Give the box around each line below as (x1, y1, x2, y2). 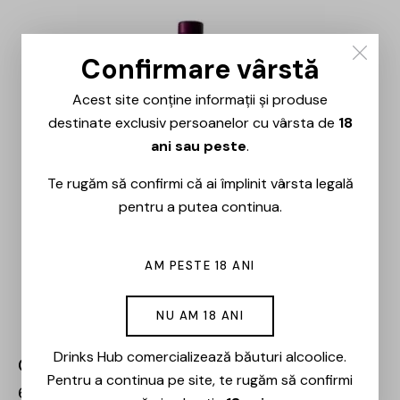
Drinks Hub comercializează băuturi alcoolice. (54, 346, 346, 366)
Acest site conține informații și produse (72, 89, 328, 109)
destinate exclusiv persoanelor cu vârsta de (47, 112, 338, 132)
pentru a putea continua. (118, 196, 282, 216)
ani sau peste (151, 136, 246, 155)
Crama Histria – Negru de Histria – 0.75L (18, 354, 333, 378)
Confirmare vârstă (80, 51, 320, 87)
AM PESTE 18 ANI (145, 257, 255, 273)
